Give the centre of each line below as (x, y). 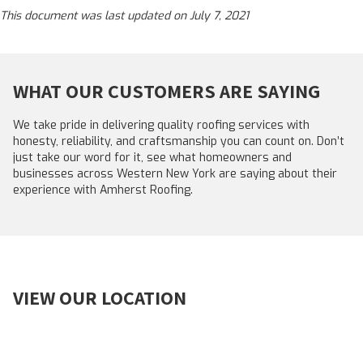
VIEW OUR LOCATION (100, 297)
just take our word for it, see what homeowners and (152, 158)
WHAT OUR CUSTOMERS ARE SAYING (167, 91)
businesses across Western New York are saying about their (175, 174)
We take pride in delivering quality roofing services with (161, 125)
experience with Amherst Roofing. (103, 190)
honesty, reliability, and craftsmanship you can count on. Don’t (179, 141)
